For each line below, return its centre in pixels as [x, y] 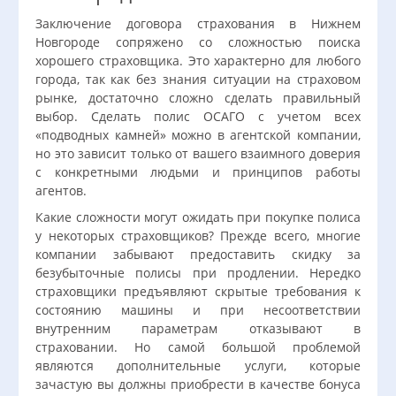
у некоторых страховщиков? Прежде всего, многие [198, 236]
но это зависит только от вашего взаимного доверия [198, 153]
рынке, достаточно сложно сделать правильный [198, 98]
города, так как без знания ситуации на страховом [198, 79]
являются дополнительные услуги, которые [198, 366]
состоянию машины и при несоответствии [198, 310]
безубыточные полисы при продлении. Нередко [198, 273]
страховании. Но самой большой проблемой [198, 347]
